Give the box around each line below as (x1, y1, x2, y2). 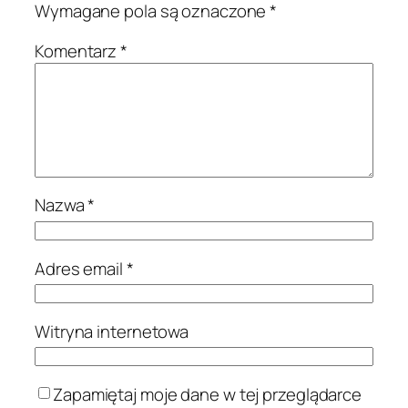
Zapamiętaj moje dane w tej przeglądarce (53, 382, 362, 406)
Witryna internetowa (35, 319, 189, 343)
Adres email (35, 256, 127, 280)
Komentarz (35, 38, 121, 63)
